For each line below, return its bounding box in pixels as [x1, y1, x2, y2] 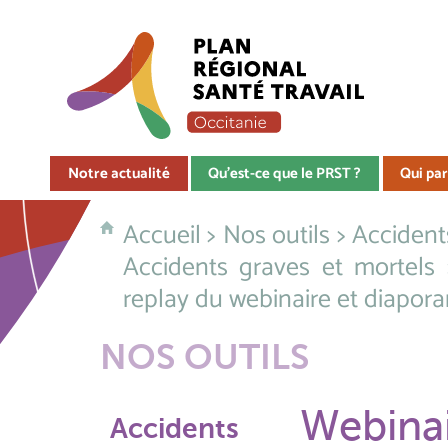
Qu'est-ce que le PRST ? [208, 161, 362, 186]
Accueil [123, 214, 201, 257]
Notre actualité [68, 161, 170, 186]
